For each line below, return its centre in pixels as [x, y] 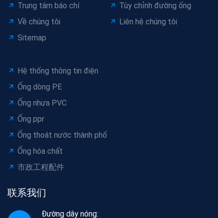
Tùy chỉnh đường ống [155, 6]
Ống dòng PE [40, 87]
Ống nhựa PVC [42, 103]
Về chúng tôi [39, 22]
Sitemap [32, 38]
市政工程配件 [41, 167]
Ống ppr [31, 119]
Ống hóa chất [40, 151]
